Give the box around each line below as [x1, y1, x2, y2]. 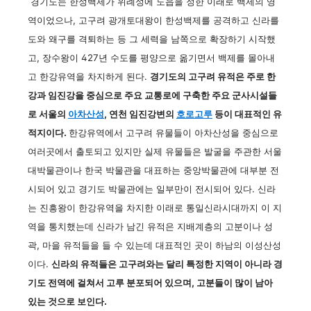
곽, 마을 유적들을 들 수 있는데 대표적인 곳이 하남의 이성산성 [28, 239, 281, 251]
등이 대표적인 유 [212, 108, 282, 119]
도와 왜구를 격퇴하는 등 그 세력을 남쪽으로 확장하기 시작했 [28, 33, 276, 44]
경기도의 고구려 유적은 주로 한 [150, 71, 276, 82]
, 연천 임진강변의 [104, 108, 176, 119]
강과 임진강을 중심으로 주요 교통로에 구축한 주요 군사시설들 [28, 90, 277, 101]
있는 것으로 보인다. [28, 296, 107, 307]
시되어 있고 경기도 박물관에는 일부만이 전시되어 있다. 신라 [28, 183, 276, 194]
